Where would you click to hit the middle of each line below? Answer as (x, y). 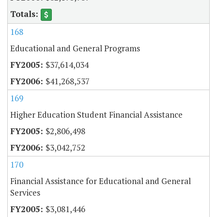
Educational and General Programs (75, 48)
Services (25, 193)
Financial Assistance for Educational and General (101, 181)
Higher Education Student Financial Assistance (96, 115)
